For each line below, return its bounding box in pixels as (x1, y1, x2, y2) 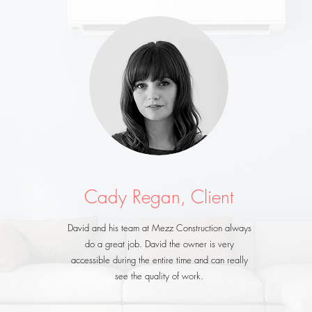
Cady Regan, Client (84, 185, 234, 209)
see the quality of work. (115, 270, 204, 282)
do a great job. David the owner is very (84, 237, 234, 250)
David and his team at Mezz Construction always (67, 221, 251, 234)
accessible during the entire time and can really (70, 253, 248, 266)
